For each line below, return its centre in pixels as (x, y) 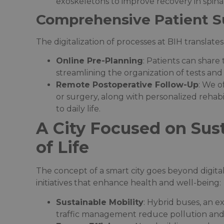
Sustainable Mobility (100, 202)
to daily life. (78, 109)
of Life (62, 147)
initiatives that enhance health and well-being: (128, 183)
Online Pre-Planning (99, 61)
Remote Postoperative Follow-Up (127, 85)
